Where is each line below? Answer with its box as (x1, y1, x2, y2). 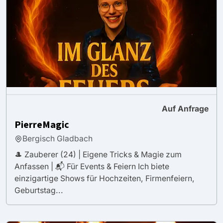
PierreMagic (14, 117, 69, 132)
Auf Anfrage (162, 104, 209, 113)
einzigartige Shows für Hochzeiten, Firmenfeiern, (14, 173, 195, 183)
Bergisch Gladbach (22, 133, 93, 143)
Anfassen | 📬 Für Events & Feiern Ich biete (14, 161, 169, 171)
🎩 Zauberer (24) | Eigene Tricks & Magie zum (14, 149, 182, 159)
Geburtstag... (14, 185, 63, 195)
